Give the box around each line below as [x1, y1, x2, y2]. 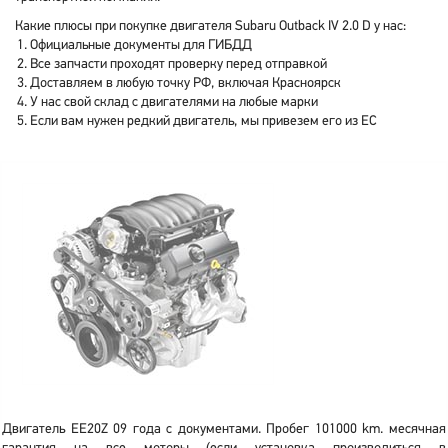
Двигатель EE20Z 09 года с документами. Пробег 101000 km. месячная [2, 422, 446, 437]
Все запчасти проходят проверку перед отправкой [30, 57, 327, 72]
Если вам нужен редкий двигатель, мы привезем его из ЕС [30, 114, 377, 129]
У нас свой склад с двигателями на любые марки [30, 95, 318, 110]
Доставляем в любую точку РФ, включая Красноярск [30, 76, 341, 91]
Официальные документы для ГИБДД [30, 38, 252, 53]
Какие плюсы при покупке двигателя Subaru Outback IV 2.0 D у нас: [15, 19, 406, 34]
